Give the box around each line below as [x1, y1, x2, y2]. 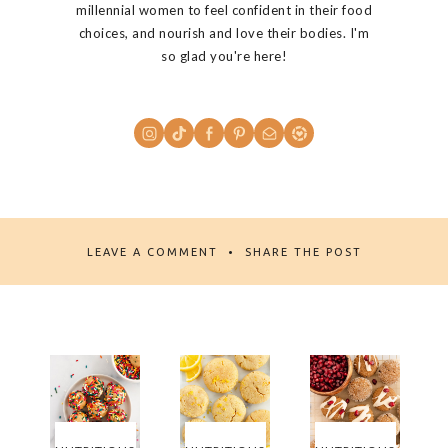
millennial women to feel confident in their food [76, 2, 372, 19]
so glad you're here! [161, 48, 287, 65]
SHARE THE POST [244, 245, 362, 258]
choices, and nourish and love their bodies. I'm [78, 25, 370, 42]
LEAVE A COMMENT [86, 245, 218, 258]
